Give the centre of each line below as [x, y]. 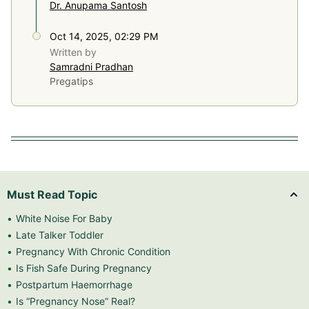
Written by [73, 52]
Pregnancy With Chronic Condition [93, 251]
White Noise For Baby [64, 218]
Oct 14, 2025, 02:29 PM [104, 36]
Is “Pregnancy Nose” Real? [76, 301]
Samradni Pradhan [91, 66]
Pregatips [71, 81]
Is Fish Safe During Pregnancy [84, 268]
